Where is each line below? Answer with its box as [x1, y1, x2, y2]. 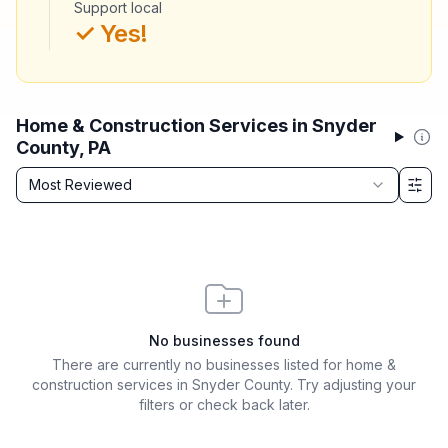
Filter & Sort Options [15, 193, 155, 211]
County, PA [16, 137, 111, 158]
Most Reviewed [29, 176, 132, 193]
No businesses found [148, 332, 300, 349]
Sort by [15, 168, 72, 188]
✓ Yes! [74, 19, 148, 48]
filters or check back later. [138, 396, 310, 413]
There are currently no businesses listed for [52, 356, 346, 373]
